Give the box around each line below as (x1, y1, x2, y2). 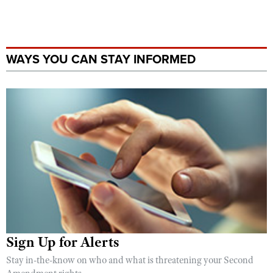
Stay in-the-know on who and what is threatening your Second (6, 254, 253, 267)
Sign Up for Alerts (6, 233, 119, 252)
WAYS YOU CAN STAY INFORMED (6, 52, 196, 68)
